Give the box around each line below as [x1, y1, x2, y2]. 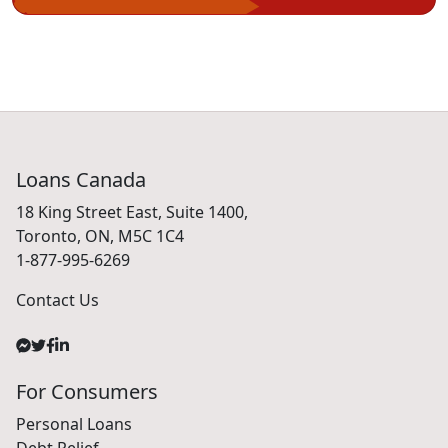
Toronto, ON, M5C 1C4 [16, 224, 184, 247]
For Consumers [16, 377, 158, 405]
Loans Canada [16, 165, 146, 193]
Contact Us [16, 288, 99, 311]
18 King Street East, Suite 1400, [16, 200, 248, 223]
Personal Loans [16, 412, 132, 435]
